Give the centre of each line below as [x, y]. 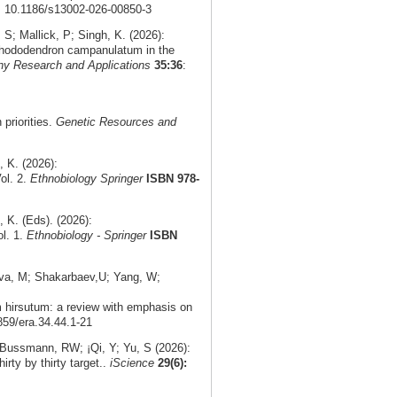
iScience [132, 363]
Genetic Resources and [116, 122]
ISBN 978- [172, 179]
